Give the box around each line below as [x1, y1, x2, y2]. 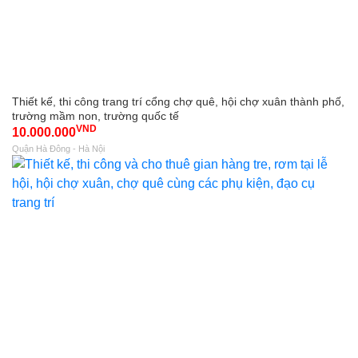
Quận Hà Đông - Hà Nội [12, 143, 105, 153]
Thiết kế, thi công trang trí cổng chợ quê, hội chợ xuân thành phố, [12, 94, 344, 108]
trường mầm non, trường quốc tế [12, 109, 179, 122]
